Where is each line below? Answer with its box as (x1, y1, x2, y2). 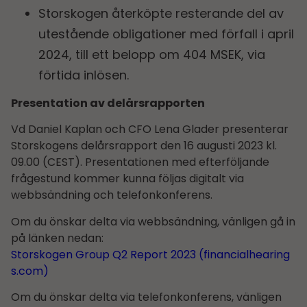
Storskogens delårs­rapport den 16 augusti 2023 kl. (11, 138, 277, 154)
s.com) (11, 262, 49, 279)
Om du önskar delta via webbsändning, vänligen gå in (11, 213, 295, 230)
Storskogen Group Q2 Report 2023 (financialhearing (11, 246, 290, 262)
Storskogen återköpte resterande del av (38, 4, 284, 22)
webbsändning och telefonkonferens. (11, 187, 212, 204)
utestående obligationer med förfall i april (38, 25, 294, 42)
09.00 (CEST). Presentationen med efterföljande (11, 154, 269, 171)
